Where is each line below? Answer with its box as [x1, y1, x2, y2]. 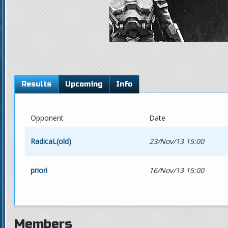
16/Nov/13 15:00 [149, 165, 204, 175]
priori [30, 165, 47, 175]
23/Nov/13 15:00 [149, 136, 204, 146]
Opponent [30, 112, 64, 123]
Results [21, 80, 51, 89]
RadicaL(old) [30, 136, 71, 146]
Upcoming [65, 80, 102, 89]
